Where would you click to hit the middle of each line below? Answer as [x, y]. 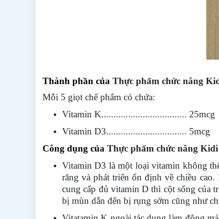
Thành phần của [77, 81]
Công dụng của [74, 148]
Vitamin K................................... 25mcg [139, 114]
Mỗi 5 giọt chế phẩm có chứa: [99, 97]
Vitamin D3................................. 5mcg [136, 131]
